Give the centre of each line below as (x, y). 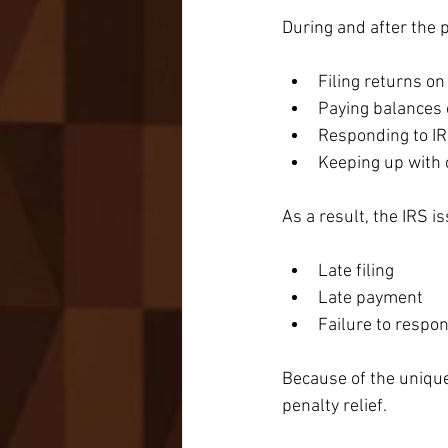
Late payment (370, 299)
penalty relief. (334, 407)
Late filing (356, 272)
